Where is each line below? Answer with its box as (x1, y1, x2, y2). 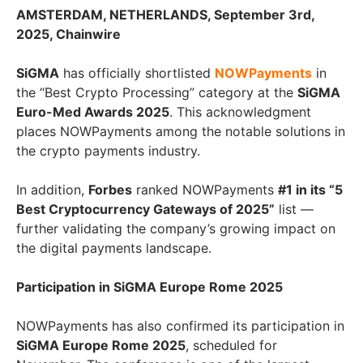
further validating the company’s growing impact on (16, 220, 335, 237)
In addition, (16, 181, 88, 199)
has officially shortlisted (59, 65, 215, 82)
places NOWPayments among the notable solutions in (16, 123, 345, 140)
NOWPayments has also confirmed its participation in (16, 318, 344, 335)
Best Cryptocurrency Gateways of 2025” (16, 201, 275, 218)
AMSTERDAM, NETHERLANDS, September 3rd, (16, 6, 314, 23)
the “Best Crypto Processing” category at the (16, 84, 297, 101)
